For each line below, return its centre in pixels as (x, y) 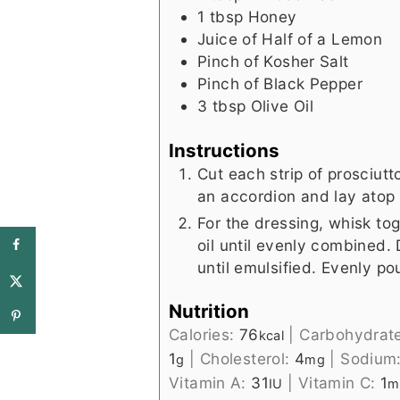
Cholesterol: (247, 359)
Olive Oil (282, 105)
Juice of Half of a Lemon (290, 38)
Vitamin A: (210, 383)
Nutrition (209, 312)
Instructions (224, 150)
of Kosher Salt (296, 61)
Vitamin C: (339, 383)
